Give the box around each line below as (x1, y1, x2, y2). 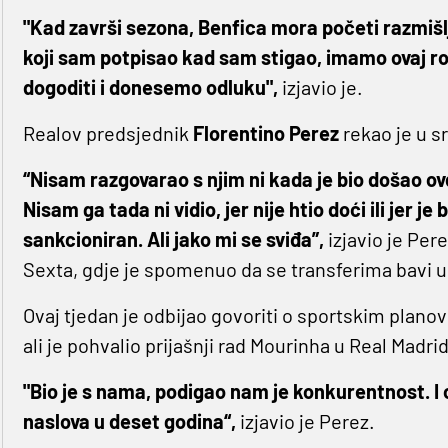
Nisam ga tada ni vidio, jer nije (22, 197, 285, 222)
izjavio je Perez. (235, 409, 375, 434)
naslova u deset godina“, (22, 409, 236, 434)
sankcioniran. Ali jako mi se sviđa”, (22, 227, 328, 252)
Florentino (192, 121, 285, 146)
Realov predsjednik (22, 121, 193, 146)
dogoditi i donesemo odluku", (22, 75, 278, 100)
